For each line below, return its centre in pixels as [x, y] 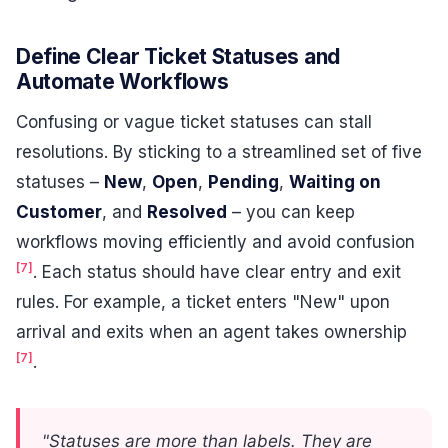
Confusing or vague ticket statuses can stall [194, 121]
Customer [59, 211]
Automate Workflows [122, 82]
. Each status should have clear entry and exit [217, 271]
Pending [243, 181]
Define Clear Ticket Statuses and [178, 57]
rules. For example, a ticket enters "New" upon [203, 301]
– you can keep [291, 211]
